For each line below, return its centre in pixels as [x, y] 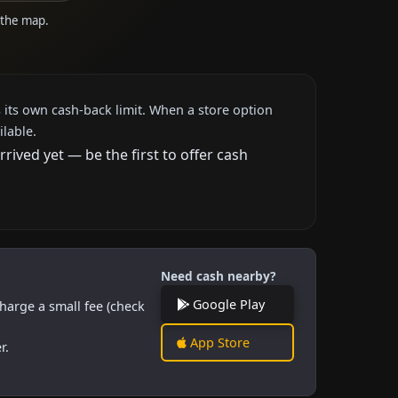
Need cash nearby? [218, 275]
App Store [218, 342]
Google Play [227, 304]
